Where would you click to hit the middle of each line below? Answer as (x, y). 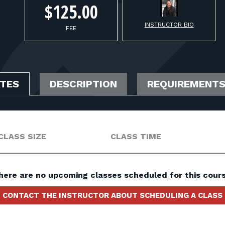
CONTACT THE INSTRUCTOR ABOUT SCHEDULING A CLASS (113, 195)
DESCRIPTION (83, 84)
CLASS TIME (136, 136)
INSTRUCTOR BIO (169, 25)
